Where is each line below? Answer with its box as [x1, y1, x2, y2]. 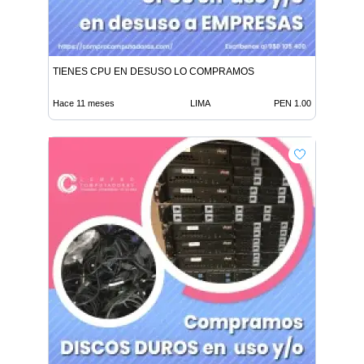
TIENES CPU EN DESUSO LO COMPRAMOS [53, 66, 254, 78]
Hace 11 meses [53, 98, 115, 109]
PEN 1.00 [274, 98, 311, 109]
